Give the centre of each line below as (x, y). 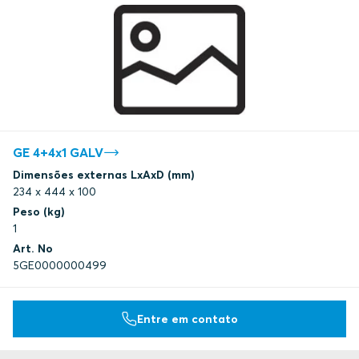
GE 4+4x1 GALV (58, 153)
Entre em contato (188, 319)
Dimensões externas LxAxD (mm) (104, 175)
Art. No (33, 249)
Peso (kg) (39, 212)
